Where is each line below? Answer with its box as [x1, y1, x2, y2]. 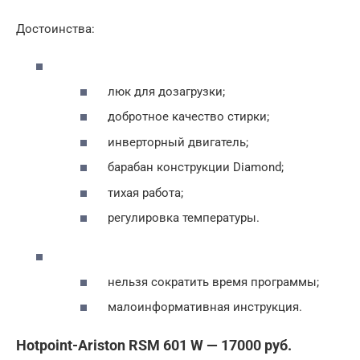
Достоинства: [16, 21, 95, 36]
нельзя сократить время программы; [104, 274, 319, 289]
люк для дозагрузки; [104, 84, 225, 99]
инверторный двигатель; [104, 134, 248, 149]
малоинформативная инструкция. [104, 300, 302, 315]
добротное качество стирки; [104, 109, 269, 125]
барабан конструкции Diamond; [104, 160, 284, 175]
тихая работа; [104, 185, 183, 200]
